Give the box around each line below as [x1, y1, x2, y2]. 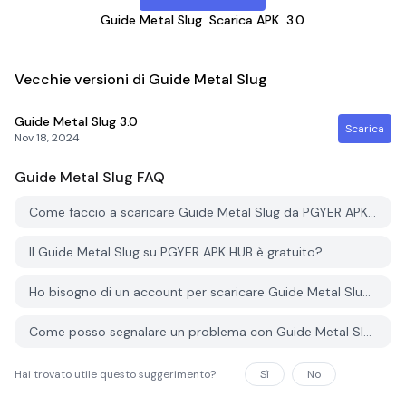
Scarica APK [209, 12, 280, 28]
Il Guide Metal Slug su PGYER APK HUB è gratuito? [29, 244, 323, 260]
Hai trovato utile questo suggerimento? [14, 367, 216, 382]
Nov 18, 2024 [14, 130, 80, 145]
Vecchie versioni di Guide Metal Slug [14, 70, 267, 89]
